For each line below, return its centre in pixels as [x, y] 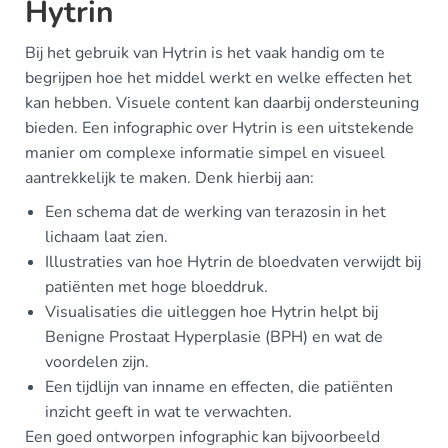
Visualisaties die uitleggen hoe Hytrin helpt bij [211, 312]
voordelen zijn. [97, 362]
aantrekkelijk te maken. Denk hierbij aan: [169, 178]
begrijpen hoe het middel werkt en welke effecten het [218, 78]
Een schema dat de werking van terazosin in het [215, 212]
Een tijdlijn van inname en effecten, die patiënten [219, 387]
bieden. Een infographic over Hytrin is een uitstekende [219, 128]
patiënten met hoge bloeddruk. [156, 287]
